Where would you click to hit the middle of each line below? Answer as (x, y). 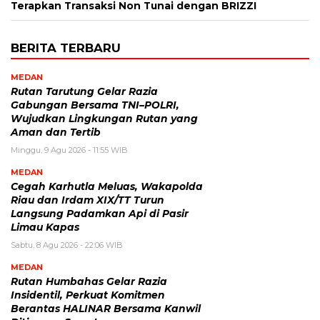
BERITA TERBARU (66, 48)
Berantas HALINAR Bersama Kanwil (106, 309)
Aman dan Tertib (56, 132)
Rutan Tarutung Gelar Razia (84, 92)
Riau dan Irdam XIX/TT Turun (87, 200)
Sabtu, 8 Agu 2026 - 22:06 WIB (67, 245)
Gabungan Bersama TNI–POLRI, (95, 105)
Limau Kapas (45, 227)
